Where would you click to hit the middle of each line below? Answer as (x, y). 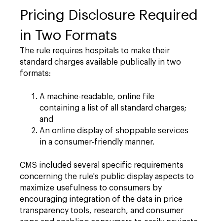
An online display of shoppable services (114, 130)
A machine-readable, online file (97, 96)
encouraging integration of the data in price (101, 199)
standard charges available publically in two (100, 62)
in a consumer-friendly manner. (97, 142)
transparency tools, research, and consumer (102, 210)
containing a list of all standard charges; (113, 108)
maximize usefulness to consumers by (91, 188)
